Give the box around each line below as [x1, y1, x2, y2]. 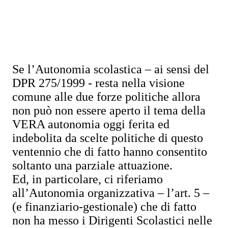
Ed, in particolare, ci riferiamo [12, 173, 163, 186]
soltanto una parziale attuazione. [12, 159, 173, 172]
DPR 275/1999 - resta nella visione [12, 76, 185, 90]
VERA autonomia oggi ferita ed [12, 118, 169, 131]
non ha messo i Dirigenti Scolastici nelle [12, 214, 212, 227]
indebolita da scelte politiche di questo [12, 131, 203, 145]
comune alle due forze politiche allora [12, 90, 201, 103]
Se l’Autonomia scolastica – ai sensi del [12, 63, 209, 76]
